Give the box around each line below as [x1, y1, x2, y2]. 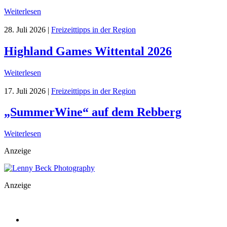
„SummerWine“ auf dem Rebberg [4, 105, 181, 119]
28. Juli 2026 [4, 25, 46, 34]
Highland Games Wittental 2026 [4, 44, 172, 58]
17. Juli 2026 [4, 86, 46, 95]
